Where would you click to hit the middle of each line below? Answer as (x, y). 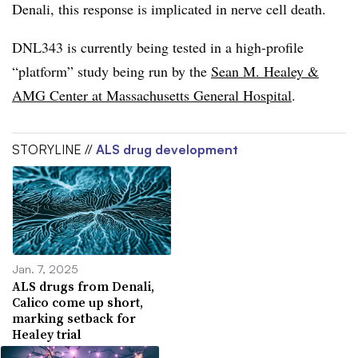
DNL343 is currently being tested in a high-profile (158, 47)
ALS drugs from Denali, (83, 286)
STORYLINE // (54, 149)
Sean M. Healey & (265, 71)
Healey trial (47, 334)
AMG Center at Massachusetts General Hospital (152, 95)
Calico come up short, (78, 302)
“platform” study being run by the (111, 71)
